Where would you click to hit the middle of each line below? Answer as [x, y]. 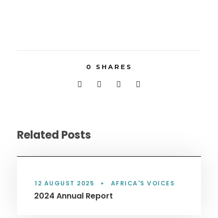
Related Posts [54, 135]
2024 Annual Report [73, 196]
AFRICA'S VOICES [143, 183]
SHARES [114, 67]
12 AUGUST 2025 [64, 183]
